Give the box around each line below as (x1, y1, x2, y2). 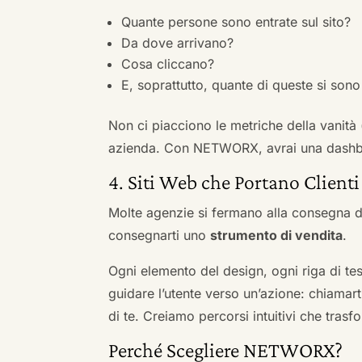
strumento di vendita (210, 226, 343, 243)
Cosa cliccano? (121, 55, 215, 72)
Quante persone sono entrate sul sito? (121, 13, 351, 30)
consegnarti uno (108, 226, 211, 243)
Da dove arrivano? (121, 34, 234, 51)
